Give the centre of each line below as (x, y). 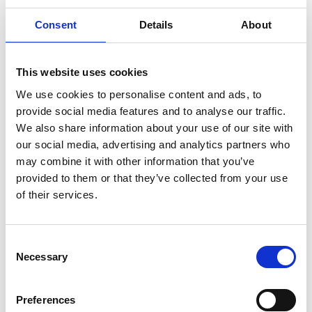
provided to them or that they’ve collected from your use (152, 178)
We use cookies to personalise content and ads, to (139, 94)
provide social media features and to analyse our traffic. (151, 111)
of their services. (57, 194)
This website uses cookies (82, 72)
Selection (26, 253)
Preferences (46, 299)
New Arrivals (156, 218)
